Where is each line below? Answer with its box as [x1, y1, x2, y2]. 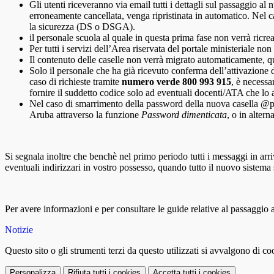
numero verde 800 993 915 [122, 76, 231, 87]
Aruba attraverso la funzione [29, 109, 141, 120]
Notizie [5, 224, 33, 235]
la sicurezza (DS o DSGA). [29, 21, 135, 32]
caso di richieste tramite [29, 76, 122, 87]
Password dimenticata [141, 109, 227, 120]
